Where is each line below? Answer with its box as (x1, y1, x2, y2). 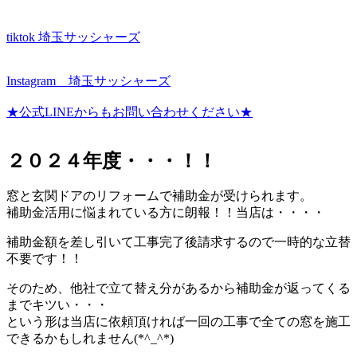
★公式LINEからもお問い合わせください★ (6, 105, 253, 120)
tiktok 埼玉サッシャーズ (6, 30, 140, 45)
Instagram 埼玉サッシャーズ (6, 74, 171, 88)
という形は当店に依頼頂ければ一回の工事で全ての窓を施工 (6, 315, 351, 329)
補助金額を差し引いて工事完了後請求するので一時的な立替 (6, 235, 351, 249)
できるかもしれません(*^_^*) (6, 331, 174, 346)
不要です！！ (6, 252, 83, 266)
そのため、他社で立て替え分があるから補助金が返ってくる (6, 281, 351, 296)
